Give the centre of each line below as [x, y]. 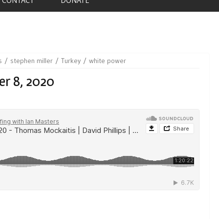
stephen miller [32, 60]
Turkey [71, 60]
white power [108, 60]
